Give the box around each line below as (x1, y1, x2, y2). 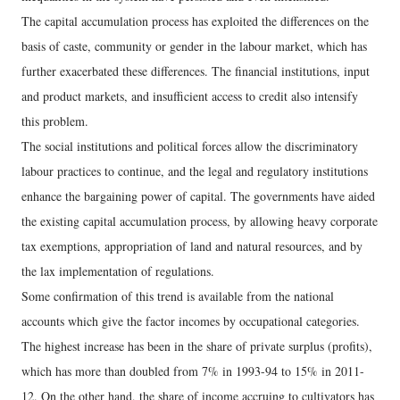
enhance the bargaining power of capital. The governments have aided (21, 187, 375, 205)
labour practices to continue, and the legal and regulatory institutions (21, 162, 368, 180)
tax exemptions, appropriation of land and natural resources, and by (21, 237, 362, 255)
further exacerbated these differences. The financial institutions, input (21, 62, 370, 80)
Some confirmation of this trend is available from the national (21, 287, 334, 305)
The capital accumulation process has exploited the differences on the (21, 12, 369, 30)
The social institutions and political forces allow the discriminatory (21, 137, 358, 155)
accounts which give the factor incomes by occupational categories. (21, 312, 360, 330)
